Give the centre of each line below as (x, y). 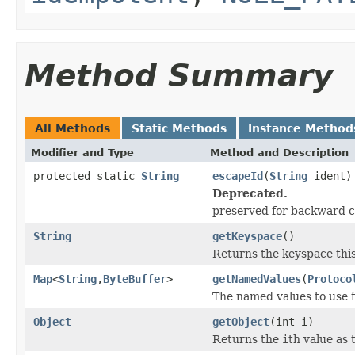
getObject (241, 321)
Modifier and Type (82, 152)
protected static (87, 176)
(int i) (292, 321)
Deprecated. (250, 193)
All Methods (73, 128)
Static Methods (179, 128)
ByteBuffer (135, 279)
